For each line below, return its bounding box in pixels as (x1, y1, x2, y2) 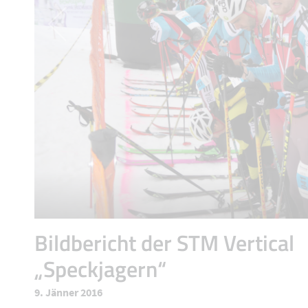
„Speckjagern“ (34, 252, 166, 285)
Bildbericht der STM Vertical (34, 225, 294, 259)
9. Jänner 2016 (34, 285, 102, 299)
